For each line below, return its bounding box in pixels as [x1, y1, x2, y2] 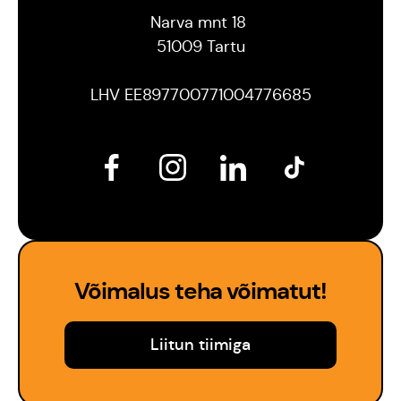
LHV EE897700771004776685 [90, 85, 311, 105]
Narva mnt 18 [150, 13, 251, 32]
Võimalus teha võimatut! [73, 277, 328, 306]
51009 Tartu [156, 37, 245, 56]
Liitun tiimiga [150, 335, 251, 354]
